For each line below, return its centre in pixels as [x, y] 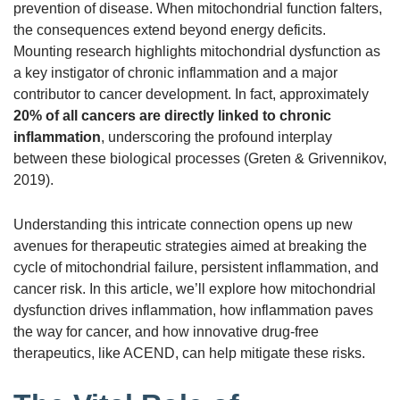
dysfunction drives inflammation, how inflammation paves [193, 310]
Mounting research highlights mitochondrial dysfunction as [197, 51]
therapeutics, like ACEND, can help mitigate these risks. [189, 353]
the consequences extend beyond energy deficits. [170, 29]
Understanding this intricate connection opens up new [183, 224]
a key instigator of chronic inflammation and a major [175, 72]
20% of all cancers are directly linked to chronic [172, 115]
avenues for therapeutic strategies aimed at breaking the [190, 246]
